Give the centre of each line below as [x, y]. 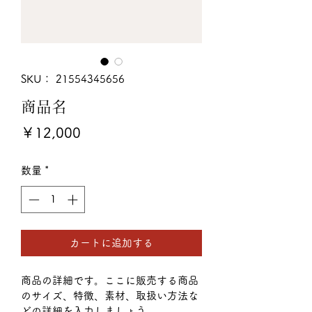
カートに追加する [111, 242]
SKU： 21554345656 [73, 79]
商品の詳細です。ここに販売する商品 [110, 280]
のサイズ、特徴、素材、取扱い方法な [110, 295]
